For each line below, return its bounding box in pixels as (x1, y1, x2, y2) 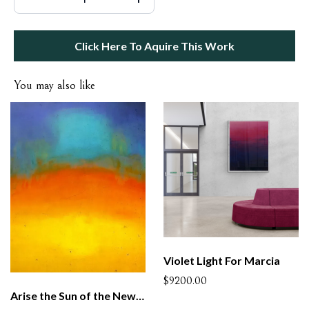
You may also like (14, 78, 95, 92)
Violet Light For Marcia (163, 253, 281, 267)
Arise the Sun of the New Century (136, 289, 145, 303)
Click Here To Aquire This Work (74, 39, 235, 52)
